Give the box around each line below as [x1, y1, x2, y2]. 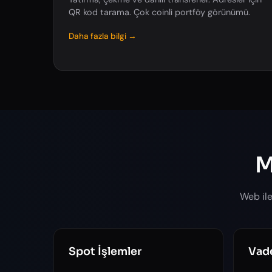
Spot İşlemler [69, 245, 141, 258]
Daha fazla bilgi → [69, 31, 137, 41]
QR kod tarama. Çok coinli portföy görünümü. [69, 7, 250, 18]
